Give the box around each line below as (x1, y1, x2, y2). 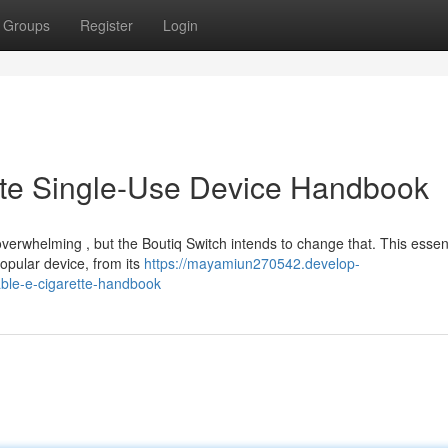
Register (80, 15, 133, 35)
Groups (3, 15, 50, 35)
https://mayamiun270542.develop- (144, 253, 360, 273)
